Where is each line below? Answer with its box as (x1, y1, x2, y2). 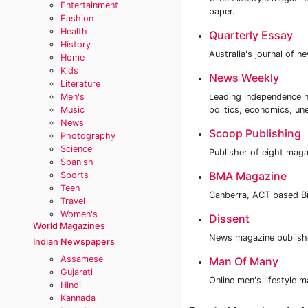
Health (60, 26, 87, 36)
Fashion (60, 13, 93, 23)
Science (60, 144, 92, 154)
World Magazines (33, 221, 105, 231)
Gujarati (60, 267, 93, 277)
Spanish (60, 157, 93, 167)
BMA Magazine (209, 169, 287, 183)
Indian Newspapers (33, 236, 115, 247)
